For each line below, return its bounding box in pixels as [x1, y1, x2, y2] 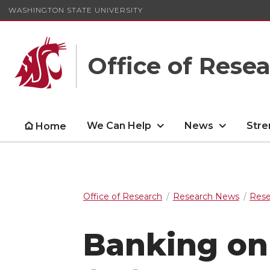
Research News [172, 191, 239, 202]
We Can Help [87, 120, 152, 131]
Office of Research [83, 191, 162, 202]
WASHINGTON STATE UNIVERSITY [8, 5, 143, 14]
